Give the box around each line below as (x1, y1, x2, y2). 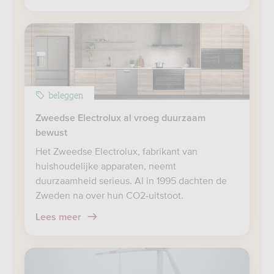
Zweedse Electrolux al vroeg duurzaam (35, 113, 206, 123)
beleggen (48, 88, 83, 101)
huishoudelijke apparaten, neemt (35, 160, 176, 171)
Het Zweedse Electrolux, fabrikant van (35, 146, 198, 157)
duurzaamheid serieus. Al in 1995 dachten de (35, 175, 227, 186)
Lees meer (35, 212, 84, 222)
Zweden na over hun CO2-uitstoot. (35, 190, 183, 201)
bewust (35, 128, 67, 138)
